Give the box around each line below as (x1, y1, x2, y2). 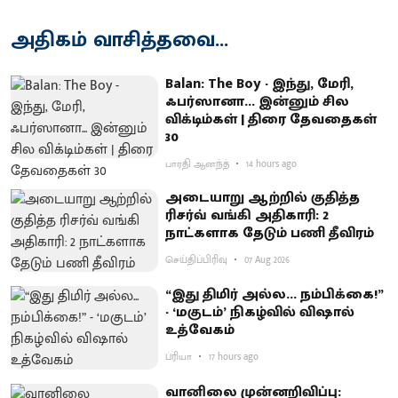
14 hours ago (246, 155, 298, 172)
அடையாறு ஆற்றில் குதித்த (165, 185, 361, 210)
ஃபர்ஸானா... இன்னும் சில (165, 89, 350, 114)
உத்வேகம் (165, 318, 235, 343)
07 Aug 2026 (244, 251, 291, 268)
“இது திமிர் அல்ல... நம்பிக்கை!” (165, 283, 385, 307)
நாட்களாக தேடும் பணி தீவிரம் (165, 220, 375, 245)
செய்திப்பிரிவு (165, 251, 228, 268)
